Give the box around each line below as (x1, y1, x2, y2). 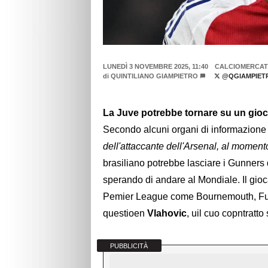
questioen (103, 208, 147, 219)
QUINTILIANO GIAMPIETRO (111, 72, 198, 80)
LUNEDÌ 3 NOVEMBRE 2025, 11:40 (103, 63, 208, 71)
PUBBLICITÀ (110, 242, 148, 249)
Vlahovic (147, 208, 187, 219)
